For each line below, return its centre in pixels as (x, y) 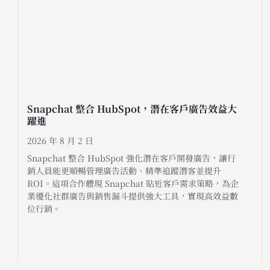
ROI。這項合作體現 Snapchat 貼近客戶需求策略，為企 (133, 184)
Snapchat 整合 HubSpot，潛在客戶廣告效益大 (132, 109)
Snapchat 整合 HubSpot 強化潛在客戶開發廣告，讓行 (131, 158)
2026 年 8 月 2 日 (60, 141)
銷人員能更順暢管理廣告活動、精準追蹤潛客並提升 (124, 171)
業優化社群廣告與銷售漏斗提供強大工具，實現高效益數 (133, 196)
